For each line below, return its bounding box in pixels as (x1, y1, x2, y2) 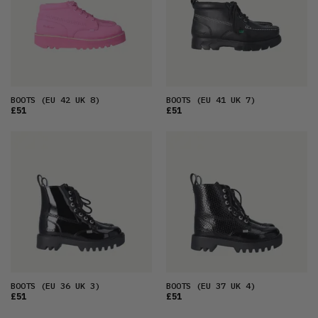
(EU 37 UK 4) (191, 280, 256, 292)
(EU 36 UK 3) (35, 280, 100, 292)
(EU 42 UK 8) (35, 94, 100, 106)
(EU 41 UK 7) (191, 94, 256, 106)
